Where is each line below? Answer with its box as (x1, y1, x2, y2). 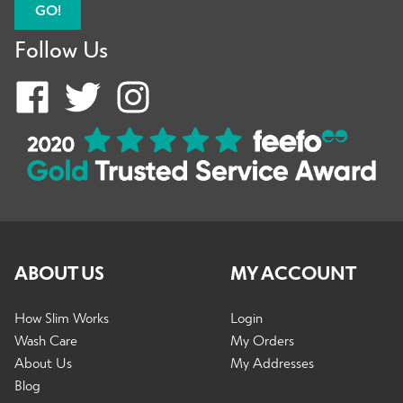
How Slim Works (14, 309, 109, 327)
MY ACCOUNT (230, 261, 356, 284)
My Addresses (230, 354, 314, 372)
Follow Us (14, 33, 108, 62)
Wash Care (14, 331, 77, 349)
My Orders (230, 331, 294, 349)
